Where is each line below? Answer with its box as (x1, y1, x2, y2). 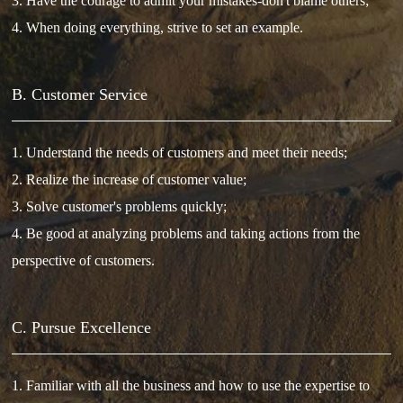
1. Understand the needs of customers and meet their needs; (12, 144, 348, 160)
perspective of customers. (12, 252, 156, 268)
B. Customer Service (12, 85, 148, 103)
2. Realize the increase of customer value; (12, 171, 247, 187)
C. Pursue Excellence (12, 318, 152, 336)
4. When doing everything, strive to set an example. (12, 19, 304, 35)
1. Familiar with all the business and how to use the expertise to (12, 377, 371, 393)
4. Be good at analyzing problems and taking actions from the (12, 225, 361, 241)
